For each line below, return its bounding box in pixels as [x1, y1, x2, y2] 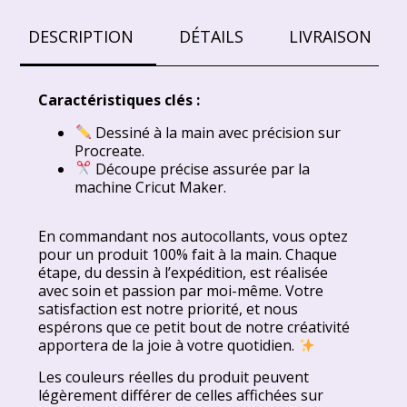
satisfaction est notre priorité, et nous [38, 299, 299, 320]
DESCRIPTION [27, 25, 134, 47]
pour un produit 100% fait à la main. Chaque [38, 244, 338, 265]
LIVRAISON [288, 25, 372, 47]
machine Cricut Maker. [74, 176, 227, 197]
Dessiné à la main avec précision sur [91, 122, 341, 143]
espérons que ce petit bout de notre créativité [38, 317, 351, 338]
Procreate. [74, 140, 145, 161]
